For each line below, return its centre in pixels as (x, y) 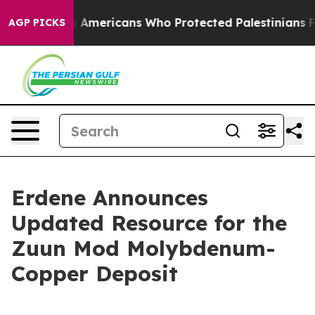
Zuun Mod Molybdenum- (143, 248)
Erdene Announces (110, 198)
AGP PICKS (37, 22)
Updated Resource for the (149, 223)
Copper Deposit (95, 274)
